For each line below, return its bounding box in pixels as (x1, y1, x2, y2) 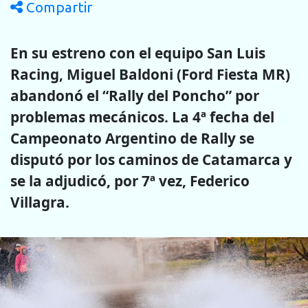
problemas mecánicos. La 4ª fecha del (10, 107, 274, 126)
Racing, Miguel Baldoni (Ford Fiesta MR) (10, 64, 290, 84)
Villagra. (10, 192, 69, 212)
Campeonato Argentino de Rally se (10, 128, 254, 148)
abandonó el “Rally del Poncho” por (10, 85, 259, 105)
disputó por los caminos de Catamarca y (10, 149, 292, 169)
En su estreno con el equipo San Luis (10, 43, 265, 63)
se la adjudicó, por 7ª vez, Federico (10, 170, 250, 190)
